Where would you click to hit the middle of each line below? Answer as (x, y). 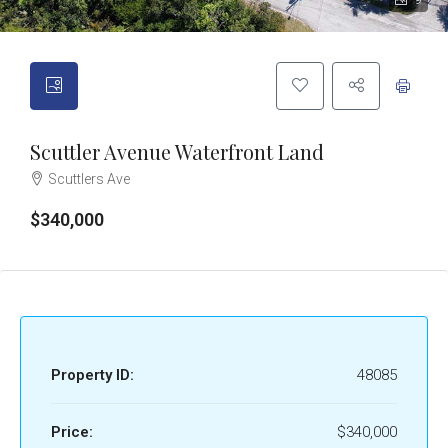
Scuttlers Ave (89, 179)
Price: (72, 432)
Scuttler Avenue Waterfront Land (177, 151)
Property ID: (92, 375)
